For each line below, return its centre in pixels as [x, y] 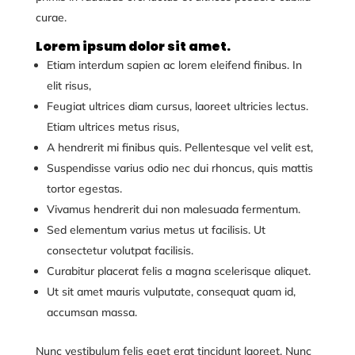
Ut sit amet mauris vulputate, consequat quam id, [171, 292]
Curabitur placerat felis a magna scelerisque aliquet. [178, 271]
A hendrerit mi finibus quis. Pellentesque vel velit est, [179, 147]
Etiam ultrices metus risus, [113, 127]
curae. [51, 17]
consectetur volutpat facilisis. [120, 250]
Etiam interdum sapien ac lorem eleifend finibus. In [174, 65]
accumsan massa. [92, 312]
